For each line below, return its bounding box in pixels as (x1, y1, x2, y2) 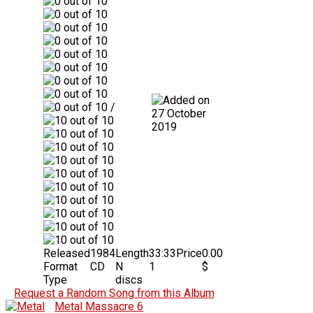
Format (43, 259, 78, 273)
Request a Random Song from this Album (14, 286, 214, 300)
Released (43, 246, 90, 260)
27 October (152, 106, 206, 120)
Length (115, 246, 149, 260)
